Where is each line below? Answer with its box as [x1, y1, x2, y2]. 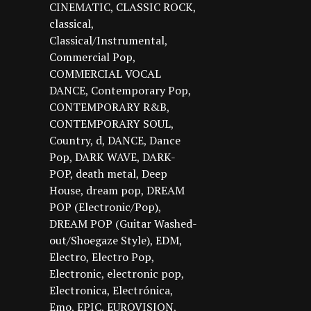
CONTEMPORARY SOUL [49, 116, 171, 132]
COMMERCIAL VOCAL [49, 66, 161, 82]
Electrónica [112, 283, 170, 299]
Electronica [49, 283, 107, 299]
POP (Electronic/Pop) [49, 199, 158, 215]
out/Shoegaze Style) [49, 233, 150, 249]
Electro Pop [92, 249, 151, 265]
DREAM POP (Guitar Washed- [49, 216, 197, 232]
